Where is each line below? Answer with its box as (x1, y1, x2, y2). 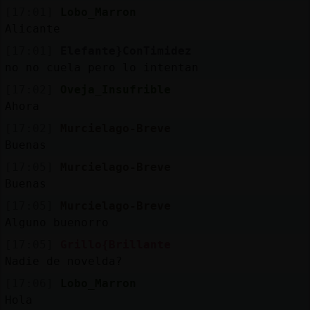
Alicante (4, 21, 60, 35)
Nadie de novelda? (4, 254, 122, 268)
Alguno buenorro (4, 215, 109, 229)
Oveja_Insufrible (60, 82, 171, 96)
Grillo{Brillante (60, 237, 171, 251)
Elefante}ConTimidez (60, 44, 192, 57)
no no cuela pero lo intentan (4, 60, 199, 74)
